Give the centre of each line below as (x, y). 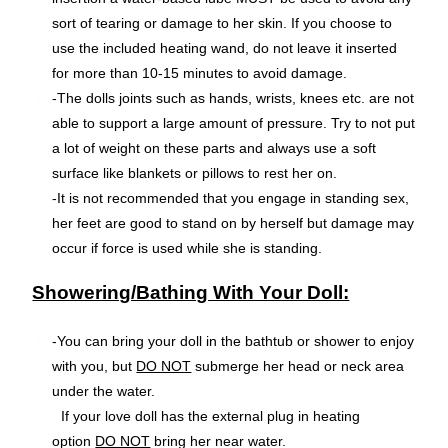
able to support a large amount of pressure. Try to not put (234, 122)
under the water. (104, 390)
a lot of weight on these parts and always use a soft (214, 147)
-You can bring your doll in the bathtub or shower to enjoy (233, 340)
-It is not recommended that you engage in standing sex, (231, 197)
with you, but (94, 365)
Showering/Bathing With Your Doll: (191, 292)
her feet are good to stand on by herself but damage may (233, 222)
